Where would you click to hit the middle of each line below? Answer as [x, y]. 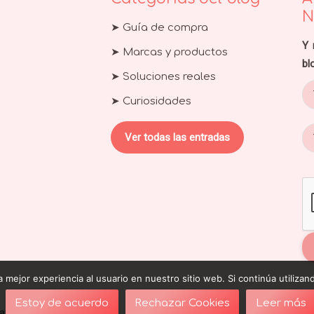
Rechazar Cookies [182, 303]
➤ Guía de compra [159, 27]
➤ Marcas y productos [169, 52]
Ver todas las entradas [177, 137]
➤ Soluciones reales [163, 76]
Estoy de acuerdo [62, 303]
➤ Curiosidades [151, 101]
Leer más [281, 303]
